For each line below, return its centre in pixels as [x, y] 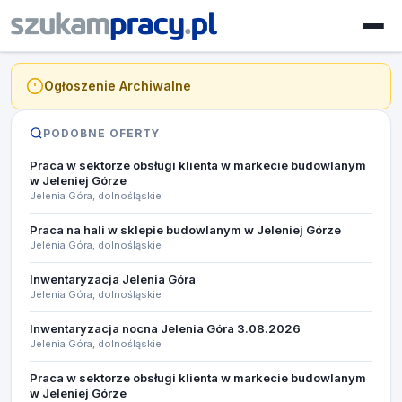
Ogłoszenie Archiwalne [118, 86]
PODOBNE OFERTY [102, 133]
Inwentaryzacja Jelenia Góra [113, 279]
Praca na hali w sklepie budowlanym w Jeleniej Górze [185, 230]
